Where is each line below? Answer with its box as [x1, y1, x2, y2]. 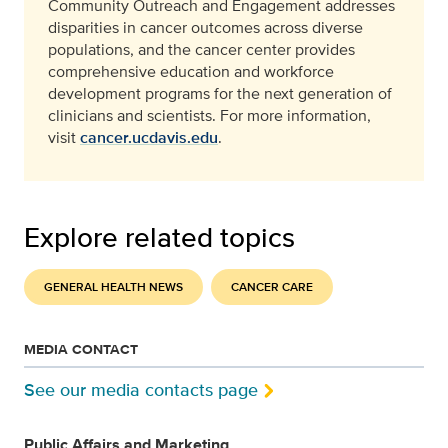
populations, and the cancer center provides [48, 38, 355, 62]
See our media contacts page [24, 377, 258, 404]
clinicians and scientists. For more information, [48, 104, 371, 128]
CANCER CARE [231, 278, 313, 297]
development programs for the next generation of [48, 82, 392, 106]
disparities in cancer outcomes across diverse [48, 16, 363, 40]
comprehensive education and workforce [48, 60, 334, 84]
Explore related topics [24, 217, 295, 258]
